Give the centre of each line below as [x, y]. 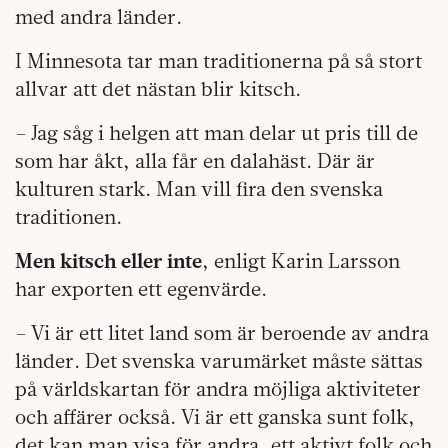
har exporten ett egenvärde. [141, 288]
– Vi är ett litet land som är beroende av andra [222, 332]
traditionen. [68, 216]
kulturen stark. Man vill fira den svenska [199, 188]
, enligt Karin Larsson [301, 260]
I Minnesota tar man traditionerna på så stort [218, 60]
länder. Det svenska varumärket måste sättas [219, 360]
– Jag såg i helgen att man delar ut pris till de [216, 132]
